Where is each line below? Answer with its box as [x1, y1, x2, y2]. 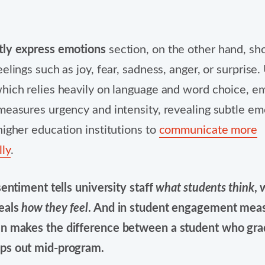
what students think [156, 182, 254, 194]
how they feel [21, 202, 89, 214]
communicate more [159, 124, 257, 136]
